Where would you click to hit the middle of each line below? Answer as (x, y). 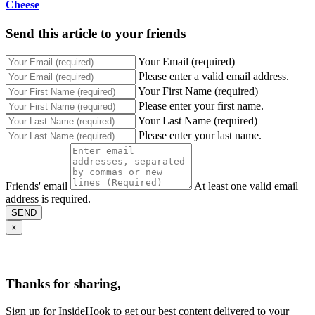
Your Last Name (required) (198, 120)
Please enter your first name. (201, 105)
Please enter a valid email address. (214, 76)
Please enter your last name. (200, 135)
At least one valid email (246, 186)
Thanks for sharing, (63, 284)
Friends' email (37, 186)
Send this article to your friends (96, 34)
